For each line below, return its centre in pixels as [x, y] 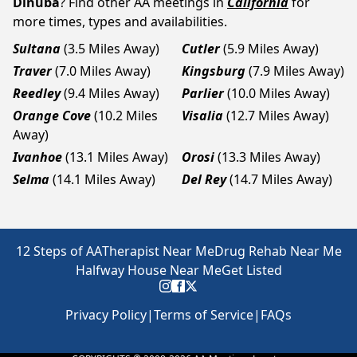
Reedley [37, 93]
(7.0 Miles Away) [103, 71]
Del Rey [204, 179]
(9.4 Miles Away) [112, 93]
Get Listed [251, 270]
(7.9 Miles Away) [296, 71]
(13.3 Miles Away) [269, 157]
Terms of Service [204, 315]
